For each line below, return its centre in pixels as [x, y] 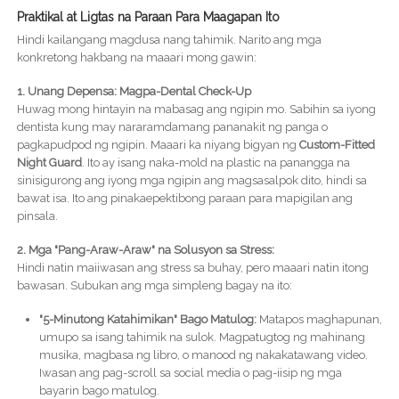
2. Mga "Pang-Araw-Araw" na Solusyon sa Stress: [145, 250]
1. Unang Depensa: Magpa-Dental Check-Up [134, 92]
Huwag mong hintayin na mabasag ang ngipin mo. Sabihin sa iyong [196, 110]
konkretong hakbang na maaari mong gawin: [136, 58]
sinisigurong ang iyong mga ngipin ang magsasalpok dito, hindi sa [191, 181]
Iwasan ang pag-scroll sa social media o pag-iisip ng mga [190, 373]
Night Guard [49, 163]
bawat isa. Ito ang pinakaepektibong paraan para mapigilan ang [184, 199]
